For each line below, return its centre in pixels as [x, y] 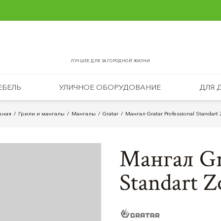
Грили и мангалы [41, 113]
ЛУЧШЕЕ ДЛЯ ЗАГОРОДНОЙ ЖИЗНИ [110, 61]
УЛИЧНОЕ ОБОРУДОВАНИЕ [110, 87]
